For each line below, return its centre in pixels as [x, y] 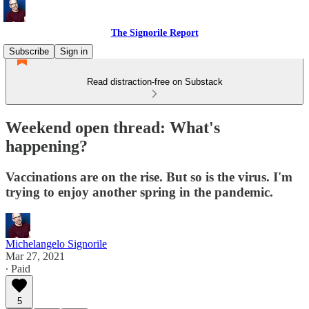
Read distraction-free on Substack [154, 82]
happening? [47, 146]
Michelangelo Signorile [56, 243]
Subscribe [29, 51]
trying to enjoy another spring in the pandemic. [139, 192]
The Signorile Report [154, 33]
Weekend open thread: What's [113, 127]
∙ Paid [18, 268]
